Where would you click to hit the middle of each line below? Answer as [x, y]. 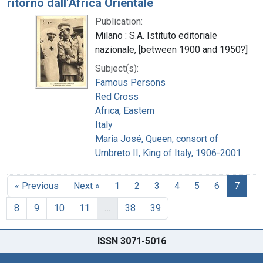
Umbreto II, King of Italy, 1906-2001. [169, 153]
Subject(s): [117, 68]
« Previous [37, 186]
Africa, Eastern [125, 110]
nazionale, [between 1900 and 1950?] [171, 49]
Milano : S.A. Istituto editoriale [156, 35]
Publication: [119, 21]
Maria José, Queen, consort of [157, 139]
